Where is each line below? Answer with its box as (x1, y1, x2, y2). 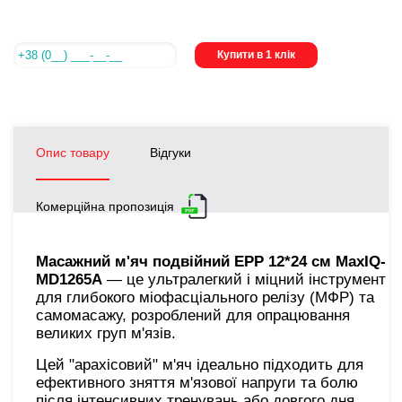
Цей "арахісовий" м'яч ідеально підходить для (36, 355, 363, 373)
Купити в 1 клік (217, 48, 295, 62)
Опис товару (36, 144, 109, 160)
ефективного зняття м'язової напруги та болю (36, 373, 358, 391)
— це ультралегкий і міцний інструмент (102, 270, 386, 288)
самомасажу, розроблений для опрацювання (36, 306, 350, 324)
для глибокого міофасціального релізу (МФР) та (36, 288, 374, 306)
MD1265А (36, 270, 102, 288)
